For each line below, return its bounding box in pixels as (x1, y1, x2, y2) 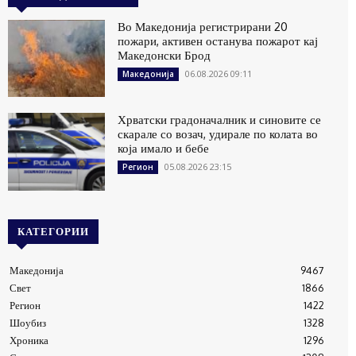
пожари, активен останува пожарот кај (118, 33, 319, 48)
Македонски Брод (118, 47, 211, 63)
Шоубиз (10, 316, 46, 330)
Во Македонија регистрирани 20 (118, 18, 288, 34)
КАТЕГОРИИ (17, 225, 89, 238)
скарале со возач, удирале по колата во (118, 126, 319, 142)
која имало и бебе (118, 141, 210, 157)
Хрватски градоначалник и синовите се (118, 112, 322, 128)
